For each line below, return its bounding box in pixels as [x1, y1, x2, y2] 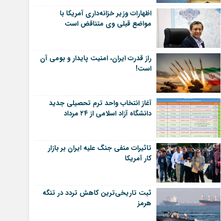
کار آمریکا [124, 152, 151, 164]
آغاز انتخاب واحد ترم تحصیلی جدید [48, 97, 151, 109]
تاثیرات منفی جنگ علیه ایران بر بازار [47, 142, 151, 153]
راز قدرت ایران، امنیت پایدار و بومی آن [39, 52, 151, 64]
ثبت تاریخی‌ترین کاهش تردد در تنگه [42, 187, 151, 198]
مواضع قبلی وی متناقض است [64, 18, 151, 29]
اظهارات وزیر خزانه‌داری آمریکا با [59, 7, 151, 19]
